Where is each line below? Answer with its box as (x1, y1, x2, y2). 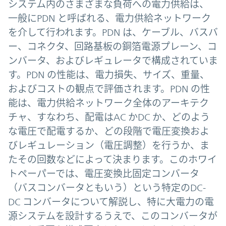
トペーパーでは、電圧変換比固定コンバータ (8, 167, 199, 179)
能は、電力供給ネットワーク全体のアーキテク (8, 97, 209, 108)
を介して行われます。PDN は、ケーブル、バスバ (8, 26, 218, 38)
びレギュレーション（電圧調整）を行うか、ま (8, 139, 209, 151)
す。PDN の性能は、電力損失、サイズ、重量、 (8, 69, 209, 80)
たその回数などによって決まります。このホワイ (8, 153, 217, 165)
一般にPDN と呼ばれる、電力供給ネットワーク (8, 12, 211, 24)
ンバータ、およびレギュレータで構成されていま (8, 54, 218, 66)
